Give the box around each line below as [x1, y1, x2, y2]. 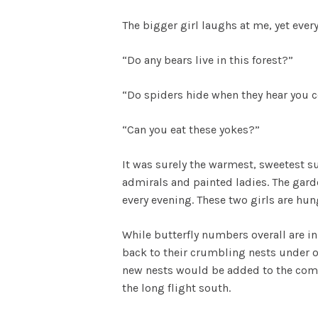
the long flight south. [122, 280, 231, 295]
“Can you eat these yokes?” [122, 122, 260, 136]
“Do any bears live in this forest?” [122, 53, 296, 67]
